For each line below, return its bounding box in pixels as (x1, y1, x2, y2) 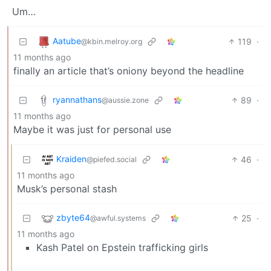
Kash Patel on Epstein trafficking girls (36, 241, 208, 254)
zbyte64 (56, 212, 90, 223)
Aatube (53, 36, 81, 47)
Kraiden (56, 154, 87, 165)
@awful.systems (90, 214, 146, 223)
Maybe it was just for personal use (13, 123, 171, 136)
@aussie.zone (102, 96, 149, 105)
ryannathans (53, 94, 102, 105)
